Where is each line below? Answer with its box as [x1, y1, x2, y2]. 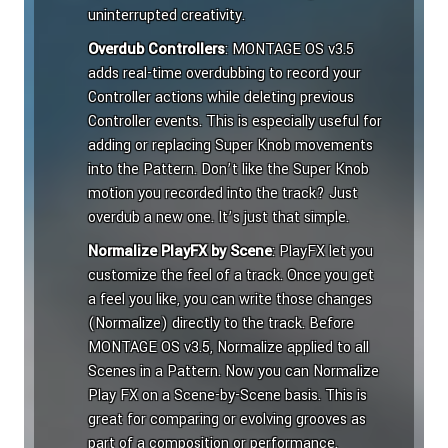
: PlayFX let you [272, 241, 373, 263]
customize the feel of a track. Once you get [88, 265, 374, 287]
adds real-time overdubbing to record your [88, 63, 361, 85]
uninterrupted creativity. [88, 5, 245, 27]
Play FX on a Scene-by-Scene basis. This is [88, 385, 367, 407]
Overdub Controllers [88, 39, 225, 61]
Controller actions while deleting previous [88, 87, 354, 109]
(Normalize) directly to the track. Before [88, 313, 354, 335]
